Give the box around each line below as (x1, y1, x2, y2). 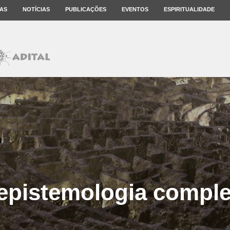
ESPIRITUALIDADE (164, 6, 215, 12)
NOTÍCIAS (23, 6, 50, 12)
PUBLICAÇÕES (65, 6, 106, 12)
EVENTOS (122, 6, 148, 12)
